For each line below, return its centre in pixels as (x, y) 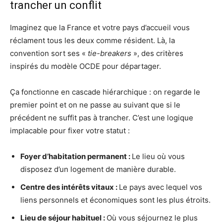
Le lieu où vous (158, 156)
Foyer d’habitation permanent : (76, 156)
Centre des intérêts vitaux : (70, 187)
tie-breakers (110, 53)
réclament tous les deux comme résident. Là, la (92, 40)
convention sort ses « (49, 53)
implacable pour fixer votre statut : (70, 131)
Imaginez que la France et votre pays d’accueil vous (100, 28)
